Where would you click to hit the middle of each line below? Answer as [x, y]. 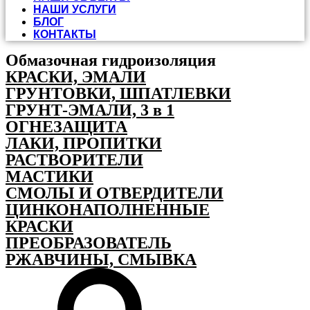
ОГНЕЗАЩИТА [66, 127]
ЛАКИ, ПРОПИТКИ [84, 143]
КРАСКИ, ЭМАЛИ [76, 77]
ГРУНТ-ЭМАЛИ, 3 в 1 [90, 110]
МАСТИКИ [49, 176]
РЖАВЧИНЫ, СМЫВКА [101, 259]
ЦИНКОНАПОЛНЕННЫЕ [108, 210]
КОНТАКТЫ [65, 34]
